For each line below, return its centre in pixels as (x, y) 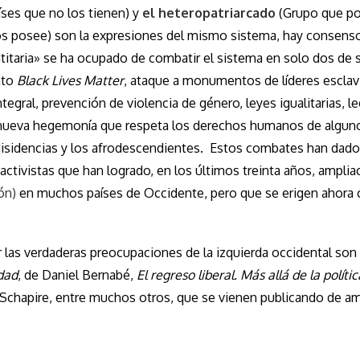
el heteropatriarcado (209, 12)
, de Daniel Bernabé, (77, 274)
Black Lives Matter (70, 80)
